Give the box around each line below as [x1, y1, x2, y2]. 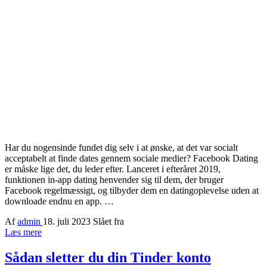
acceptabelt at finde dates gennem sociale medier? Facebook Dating [5, 153, 258, 164]
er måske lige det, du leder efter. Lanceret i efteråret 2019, [5, 164, 221, 175]
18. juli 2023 [43, 216, 93, 227]
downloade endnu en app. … [5, 196, 114, 207]
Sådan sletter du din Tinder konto [5, 250, 211, 266]
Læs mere [5, 227, 42, 238]
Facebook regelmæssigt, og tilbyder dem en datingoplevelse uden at [5, 185, 259, 196]
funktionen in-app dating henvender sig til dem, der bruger [5, 175, 223, 185]
